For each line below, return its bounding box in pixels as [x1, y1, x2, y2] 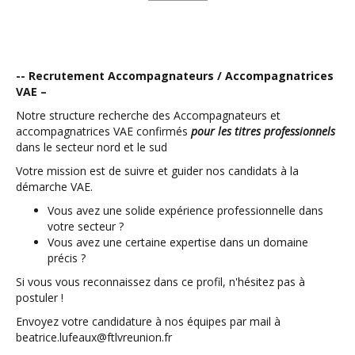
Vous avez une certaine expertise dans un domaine [48, 235, 308, 250]
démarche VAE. [16, 179, 93, 195]
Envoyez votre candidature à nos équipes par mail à [16, 314, 281, 330]
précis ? [48, 250, 86, 266]
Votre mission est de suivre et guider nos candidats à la [16, 163, 299, 179]
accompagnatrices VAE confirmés [16, 124, 191, 139]
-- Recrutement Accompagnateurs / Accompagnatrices [16, 68, 334, 84]
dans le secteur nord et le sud [16, 139, 167, 155]
